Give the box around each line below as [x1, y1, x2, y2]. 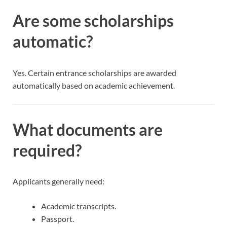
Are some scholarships [13, 11, 174, 31]
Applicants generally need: [13, 176, 104, 186]
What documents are [13, 119, 163, 139]
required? [13, 140, 82, 160]
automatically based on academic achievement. [13, 80, 175, 90]
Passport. [41, 214, 74, 224]
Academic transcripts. [41, 201, 116, 211]
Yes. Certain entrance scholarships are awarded [13, 67, 176, 78]
